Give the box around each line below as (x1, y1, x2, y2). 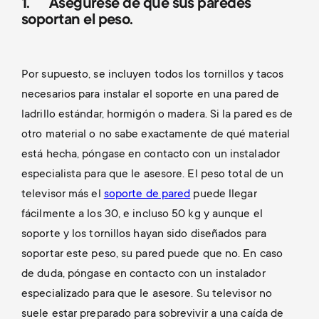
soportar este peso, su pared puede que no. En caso (21, 248, 283, 261)
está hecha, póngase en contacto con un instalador (21, 148, 280, 162)
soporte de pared (103, 188, 191, 202)
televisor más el (21, 188, 104, 202)
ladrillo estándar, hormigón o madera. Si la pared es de (21, 108, 293, 122)
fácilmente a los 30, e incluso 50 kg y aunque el (21, 208, 263, 221)
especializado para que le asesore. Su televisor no (21, 288, 273, 301)
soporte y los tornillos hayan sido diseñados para (21, 228, 266, 241)
